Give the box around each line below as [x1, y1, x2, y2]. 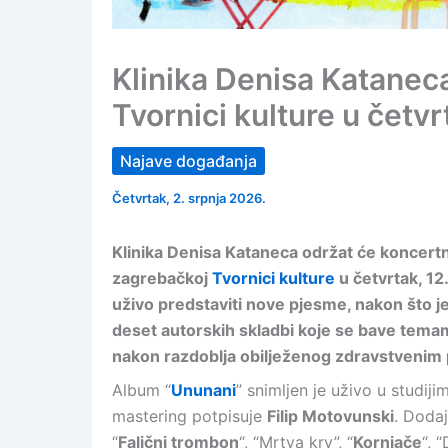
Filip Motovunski [267, 406, 394, 426]
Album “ [112, 380, 171, 400]
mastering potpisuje [112, 406, 267, 426]
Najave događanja [120, 151, 257, 171]
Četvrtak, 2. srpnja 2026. [112, 190, 266, 206]
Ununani [171, 380, 236, 400]
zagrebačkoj [112, 268, 212, 288]
